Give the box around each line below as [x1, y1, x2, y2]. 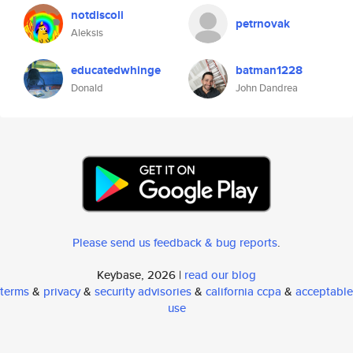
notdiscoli [71, 6, 124, 24]
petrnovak [236, 15, 290, 32]
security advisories [95, 283, 191, 299]
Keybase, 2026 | [97, 266, 184, 283]
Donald [71, 80, 103, 95]
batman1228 [236, 61, 303, 79]
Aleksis [71, 25, 103, 40]
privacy [43, 283, 80, 299]
